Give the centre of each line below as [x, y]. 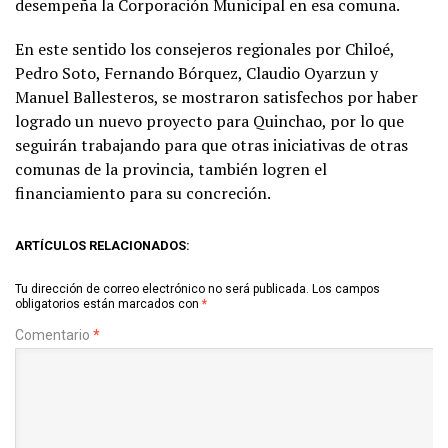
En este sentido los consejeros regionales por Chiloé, [204, 49]
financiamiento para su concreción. [143, 193]
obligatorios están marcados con [108, 304]
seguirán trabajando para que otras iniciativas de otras [211, 145]
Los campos [346, 289]
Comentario [54, 335]
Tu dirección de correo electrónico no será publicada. [162, 289]
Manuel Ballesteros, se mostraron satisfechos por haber [216, 97]
